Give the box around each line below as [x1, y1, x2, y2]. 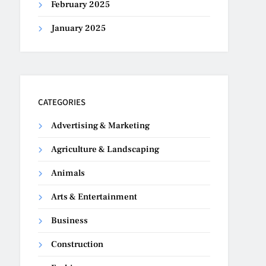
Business [51, 214, 88, 226]
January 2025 [51, 22, 106, 34]
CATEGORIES [38, 96, 86, 107]
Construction [51, 238, 104, 250]
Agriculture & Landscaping [51, 143, 160, 155]
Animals [51, 167, 85, 179]
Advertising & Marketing [51, 119, 150, 131]
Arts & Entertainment [51, 191, 138, 202]
